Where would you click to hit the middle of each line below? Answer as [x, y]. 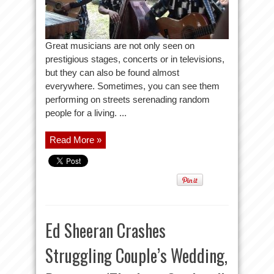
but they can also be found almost [112, 72]
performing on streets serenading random [128, 99]
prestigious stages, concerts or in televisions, [135, 59]
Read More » [76, 140]
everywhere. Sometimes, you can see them [132, 86]
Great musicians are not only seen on [120, 46]
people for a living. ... [86, 113]
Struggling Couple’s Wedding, [136, 255]
